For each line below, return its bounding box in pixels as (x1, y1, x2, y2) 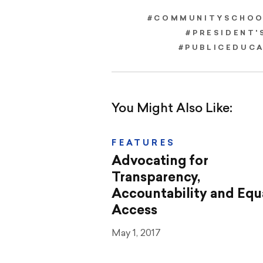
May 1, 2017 (112, 228, 161, 238)
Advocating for (112, 154, 209, 168)
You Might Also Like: (112, 103, 233, 116)
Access (112, 204, 158, 218)
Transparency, (112, 171, 201, 185)
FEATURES (112, 139, 176, 148)
